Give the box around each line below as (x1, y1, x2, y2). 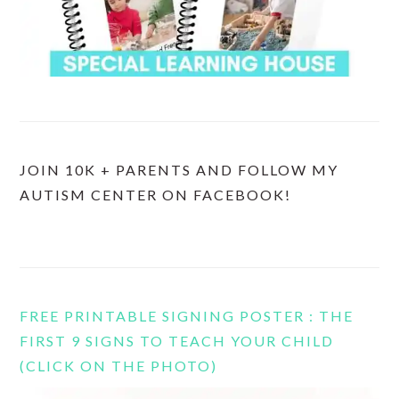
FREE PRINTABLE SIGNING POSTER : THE (20, 307, 354, 325)
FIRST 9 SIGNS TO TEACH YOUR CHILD (20, 332, 335, 350)
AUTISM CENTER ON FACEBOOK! (20, 186, 292, 204)
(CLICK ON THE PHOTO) (20, 357, 218, 375)
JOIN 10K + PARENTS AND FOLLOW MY (20, 161, 339, 179)
